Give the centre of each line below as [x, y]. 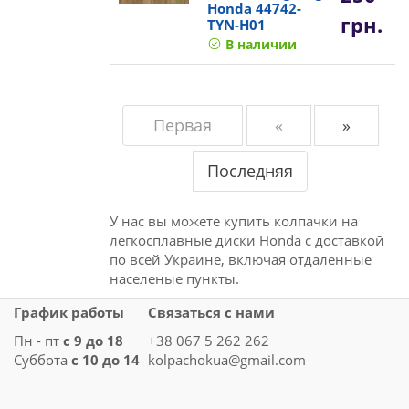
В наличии [259, 44]
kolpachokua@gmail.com [227, 359]
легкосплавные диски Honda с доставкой [246, 240]
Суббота [42, 359]
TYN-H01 [236, 24]
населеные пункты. [174, 278]
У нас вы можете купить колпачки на [233, 220]
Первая [182, 125]
